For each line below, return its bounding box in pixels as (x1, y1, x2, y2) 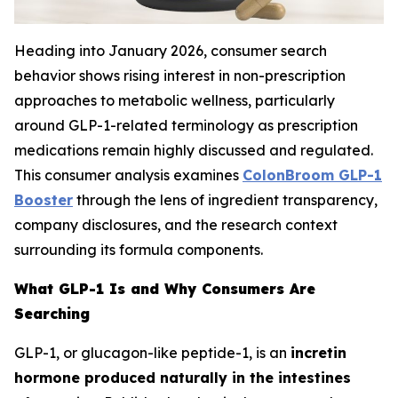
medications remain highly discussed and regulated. (14, 141, 373, 159)
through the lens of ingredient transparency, (73, 191, 378, 209)
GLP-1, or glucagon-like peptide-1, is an (14, 344, 291, 362)
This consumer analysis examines (14, 166, 243, 184)
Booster (14, 191, 73, 209)
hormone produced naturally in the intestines (14, 369, 351, 386)
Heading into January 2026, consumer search (14, 42, 327, 60)
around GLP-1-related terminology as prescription (14, 116, 358, 134)
